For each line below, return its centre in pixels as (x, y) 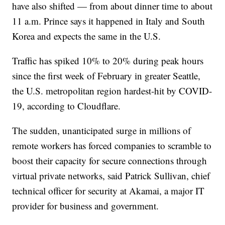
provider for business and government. (86, 206)
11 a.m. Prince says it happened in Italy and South (109, 21)
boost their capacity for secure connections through (110, 161)
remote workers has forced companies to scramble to (112, 146)
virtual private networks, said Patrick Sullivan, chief (111, 176)
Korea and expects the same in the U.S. (87, 36)
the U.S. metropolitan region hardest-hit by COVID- (112, 91)
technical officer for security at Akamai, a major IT (108, 191)
